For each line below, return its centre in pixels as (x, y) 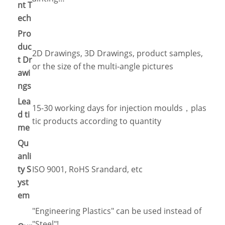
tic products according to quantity (97, 121)
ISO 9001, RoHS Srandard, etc (87, 170)
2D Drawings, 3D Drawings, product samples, (118, 53)
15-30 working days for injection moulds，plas (119, 108)
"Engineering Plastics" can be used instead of (117, 211)
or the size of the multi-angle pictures (103, 67)
